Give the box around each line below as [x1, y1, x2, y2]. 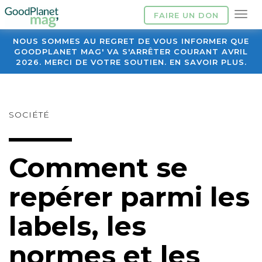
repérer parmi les [9, 180, 250, 213]
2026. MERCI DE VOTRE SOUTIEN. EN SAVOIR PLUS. [15, 57, 247, 67]
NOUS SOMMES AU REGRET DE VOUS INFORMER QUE [13, 36, 249, 46]
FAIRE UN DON [154, 11, 219, 20]
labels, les [9, 209, 146, 243]
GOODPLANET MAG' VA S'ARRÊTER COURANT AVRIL [14, 47, 248, 56]
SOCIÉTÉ [9, 109, 50, 120]
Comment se [9, 151, 188, 184]
